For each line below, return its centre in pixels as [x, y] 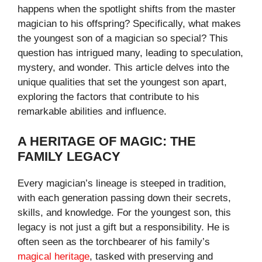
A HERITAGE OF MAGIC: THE [107, 141]
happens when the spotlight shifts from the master [127, 9]
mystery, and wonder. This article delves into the [123, 68]
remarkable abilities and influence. [92, 112]
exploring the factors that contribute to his [108, 97]
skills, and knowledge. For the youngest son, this [124, 212]
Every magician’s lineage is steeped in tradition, [122, 183]
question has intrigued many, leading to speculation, [130, 53]
